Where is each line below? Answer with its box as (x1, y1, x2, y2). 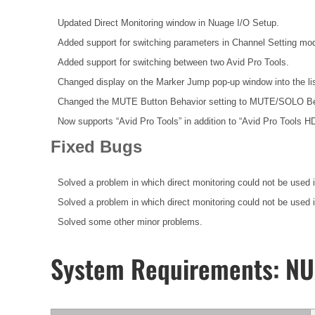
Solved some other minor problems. (58, 217, 202, 228)
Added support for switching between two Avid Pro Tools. (58, 56, 289, 67)
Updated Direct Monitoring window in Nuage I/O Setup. (58, 17, 279, 28)
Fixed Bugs (51, 136, 142, 156)
